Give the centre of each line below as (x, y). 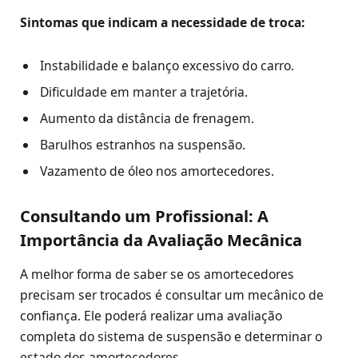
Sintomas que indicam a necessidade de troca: (162, 22)
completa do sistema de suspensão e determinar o (171, 336)
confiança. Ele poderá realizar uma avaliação (151, 315)
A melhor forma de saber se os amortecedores (157, 274)
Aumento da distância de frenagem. (147, 118)
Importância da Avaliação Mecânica (161, 239)
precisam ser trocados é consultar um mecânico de (172, 294)
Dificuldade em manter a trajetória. (144, 91)
